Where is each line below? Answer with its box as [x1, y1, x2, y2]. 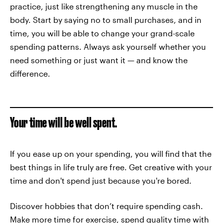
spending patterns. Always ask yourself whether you [10, 42, 206, 51]
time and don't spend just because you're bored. [10, 176, 192, 185]
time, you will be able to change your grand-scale [10, 28, 195, 38]
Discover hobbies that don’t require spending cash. [10, 201, 203, 211]
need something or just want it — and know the [10, 55, 188, 65]
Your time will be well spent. [10, 114, 117, 130]
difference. [10, 69, 50, 78]
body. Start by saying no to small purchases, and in [10, 15, 202, 24]
